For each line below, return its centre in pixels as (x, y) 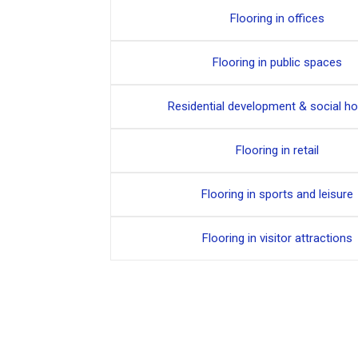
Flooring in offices (277, 18)
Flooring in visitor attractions (277, 238)
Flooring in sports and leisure (277, 194)
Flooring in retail (277, 150)
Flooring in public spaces (277, 62)
